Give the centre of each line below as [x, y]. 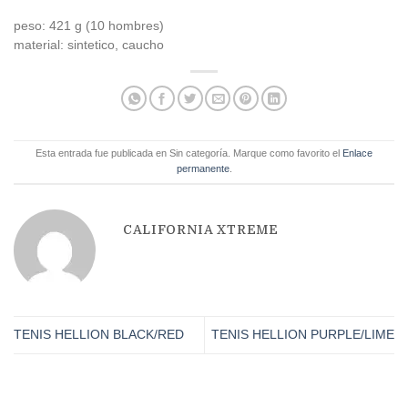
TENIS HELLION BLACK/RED [99, 335]
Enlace [357, 153]
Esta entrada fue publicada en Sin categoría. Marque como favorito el [189, 153]
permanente [203, 169]
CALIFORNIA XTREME [201, 229]
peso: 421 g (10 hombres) [89, 25]
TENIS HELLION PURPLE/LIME [303, 335]
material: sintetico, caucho [89, 45]
